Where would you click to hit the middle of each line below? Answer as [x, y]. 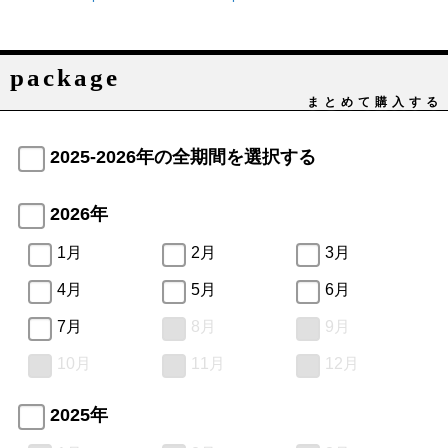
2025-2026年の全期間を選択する [183, 156]
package [65, 77]
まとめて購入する [375, 101]
